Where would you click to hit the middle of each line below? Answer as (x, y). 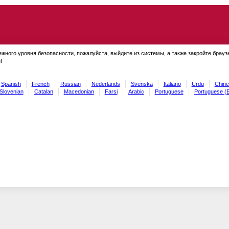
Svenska (142, 84)
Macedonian (79, 91)
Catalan (43, 91)
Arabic (136, 91)
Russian (70, 84)
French (40, 84)
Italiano (172, 84)
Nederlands (106, 84)
